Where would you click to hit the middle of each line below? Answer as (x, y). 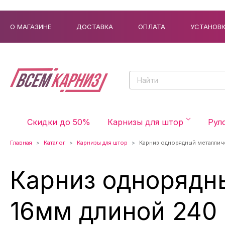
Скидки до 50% (59, 122)
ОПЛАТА (152, 26)
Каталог (54, 143)
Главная (21, 143)
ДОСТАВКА (95, 26)
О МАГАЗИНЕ (31, 26)
